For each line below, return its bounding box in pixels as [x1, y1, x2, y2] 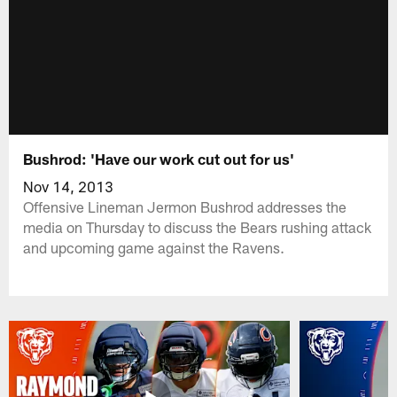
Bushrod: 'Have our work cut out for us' [23, 149, 295, 167]
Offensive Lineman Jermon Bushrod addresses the [23, 197, 347, 215]
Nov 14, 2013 [23, 176, 114, 195]
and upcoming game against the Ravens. [23, 237, 285, 256]
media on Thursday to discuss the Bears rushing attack [23, 217, 372, 236]
